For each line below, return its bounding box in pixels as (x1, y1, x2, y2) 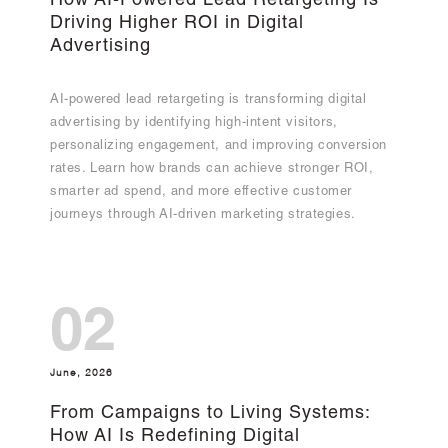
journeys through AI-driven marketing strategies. (50, 208, 356, 222)
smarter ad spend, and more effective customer (50, 185, 353, 199)
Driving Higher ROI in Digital (50, 14, 304, 33)
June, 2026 (50, 366, 113, 380)
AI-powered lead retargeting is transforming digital (50, 93, 367, 107)
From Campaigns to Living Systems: (50, 405, 370, 424)
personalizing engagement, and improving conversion (50, 139, 388, 153)
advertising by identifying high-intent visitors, (50, 116, 338, 130)
